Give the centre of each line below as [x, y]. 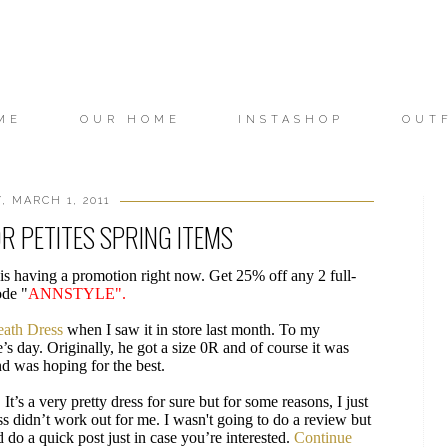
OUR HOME [130, 119]
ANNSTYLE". [77, 293]
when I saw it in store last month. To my [191, 329]
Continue [323, 437]
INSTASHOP [291, 119]
